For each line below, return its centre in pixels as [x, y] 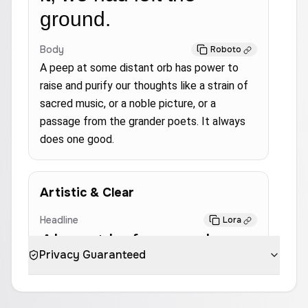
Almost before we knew [147, 242]
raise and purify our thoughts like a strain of [144, 86]
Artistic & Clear [87, 192]
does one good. [77, 139]
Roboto [226, 49]
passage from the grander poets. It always [143, 121]
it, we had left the [118, 266]
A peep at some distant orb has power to [139, 68]
